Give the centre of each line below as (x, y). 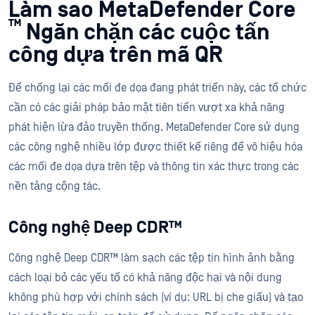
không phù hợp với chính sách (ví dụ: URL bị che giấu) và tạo (156, 297)
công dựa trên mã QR (116, 55)
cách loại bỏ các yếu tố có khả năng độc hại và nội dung (145, 277)
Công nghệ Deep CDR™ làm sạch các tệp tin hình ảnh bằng (152, 258)
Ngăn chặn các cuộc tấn (145, 32)
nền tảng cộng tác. (56, 186)
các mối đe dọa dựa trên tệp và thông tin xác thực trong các (154, 166)
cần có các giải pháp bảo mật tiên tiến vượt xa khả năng (147, 107)
